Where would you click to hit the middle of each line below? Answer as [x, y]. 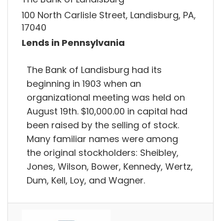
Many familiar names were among [102, 139]
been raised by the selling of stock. [103, 125]
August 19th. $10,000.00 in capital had [107, 111]
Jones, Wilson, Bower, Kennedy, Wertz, [110, 166]
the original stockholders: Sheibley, [103, 152]
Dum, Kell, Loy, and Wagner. [86, 180]
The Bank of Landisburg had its [94, 70]
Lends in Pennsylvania [73, 43]
